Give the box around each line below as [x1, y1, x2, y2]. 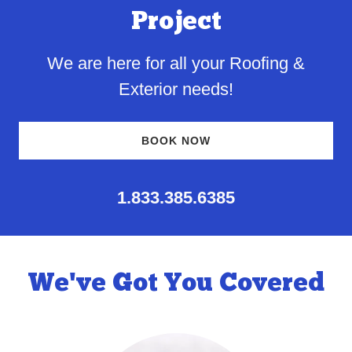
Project [130, 10, 222, 35]
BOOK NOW [141, 134, 211, 147]
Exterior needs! [119, 79, 233, 99]
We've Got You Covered [27, 272, 324, 297]
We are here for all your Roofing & [47, 53, 305, 73]
